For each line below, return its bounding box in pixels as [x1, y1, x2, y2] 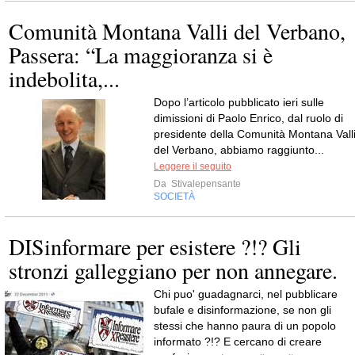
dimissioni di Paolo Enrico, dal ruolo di [154, 111, 343, 124]
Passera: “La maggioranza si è [9, 39, 273, 70]
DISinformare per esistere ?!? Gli [9, 231, 301, 261]
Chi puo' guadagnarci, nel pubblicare [154, 287, 338, 300]
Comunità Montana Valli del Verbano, [9, 15, 345, 46]
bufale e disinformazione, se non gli [154, 303, 331, 316]
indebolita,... [9, 63, 120, 94]
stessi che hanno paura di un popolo [154, 319, 336, 332]
